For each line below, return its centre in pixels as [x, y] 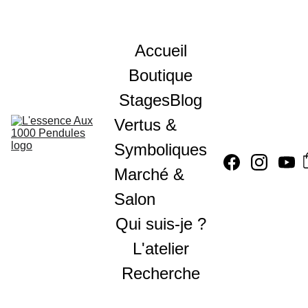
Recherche [161, 273]
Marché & [149, 174]
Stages [144, 100]
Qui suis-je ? [161, 224]
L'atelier [161, 249]
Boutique [161, 75]
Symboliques [161, 150]
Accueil [161, 51]
